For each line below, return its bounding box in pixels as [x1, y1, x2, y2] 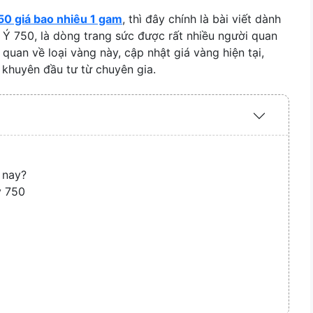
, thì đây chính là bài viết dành [122, 11, 281, 26]
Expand [265, 107, 305, 122]
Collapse [265, 140, 312, 155]
